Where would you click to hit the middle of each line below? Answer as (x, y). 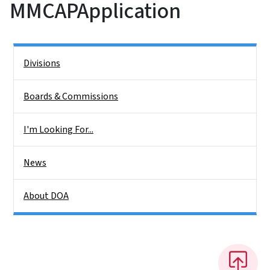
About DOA (46, 196)
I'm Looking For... (58, 129)
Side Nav (30, 55)
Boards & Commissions (71, 96)
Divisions (42, 63)
